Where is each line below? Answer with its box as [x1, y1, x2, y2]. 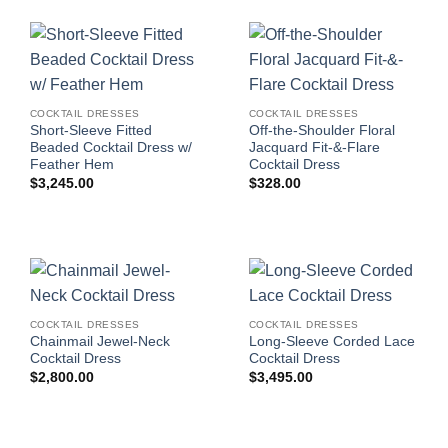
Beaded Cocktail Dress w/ [29, 140, 192, 156]
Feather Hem [29, 157, 114, 173]
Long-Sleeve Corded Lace [248, 334, 415, 350]
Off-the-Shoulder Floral [248, 123, 395, 139]
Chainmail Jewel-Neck [29, 334, 170, 350]
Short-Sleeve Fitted [29, 123, 152, 139]
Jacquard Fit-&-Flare [248, 140, 380, 156]
